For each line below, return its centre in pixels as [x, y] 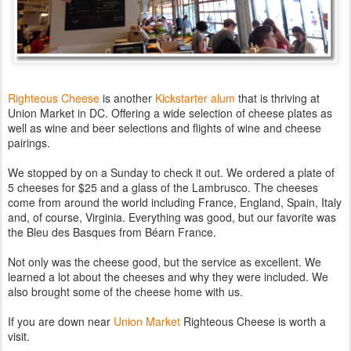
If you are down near [61, 321]
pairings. [29, 142]
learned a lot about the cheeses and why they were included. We [168, 276]
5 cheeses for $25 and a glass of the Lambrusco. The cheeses [163, 187]
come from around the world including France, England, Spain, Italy [175, 202]
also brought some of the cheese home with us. [125, 291]
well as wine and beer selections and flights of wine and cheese [165, 127]
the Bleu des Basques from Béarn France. [112, 232]
